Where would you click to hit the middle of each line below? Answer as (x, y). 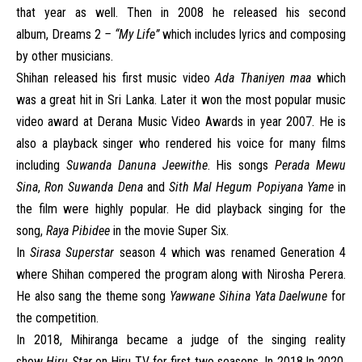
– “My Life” (130, 34)
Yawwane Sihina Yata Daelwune (249, 296)
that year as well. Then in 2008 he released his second (181, 13)
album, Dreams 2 (59, 34)
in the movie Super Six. (171, 231)
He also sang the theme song (93, 296)
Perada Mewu (311, 165)
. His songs (241, 165)
